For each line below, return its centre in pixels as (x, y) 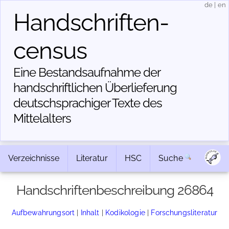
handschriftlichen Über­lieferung (95, 88)
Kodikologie (125, 212)
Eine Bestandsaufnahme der (87, 72)
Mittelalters (42, 118)
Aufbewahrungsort (43, 212)
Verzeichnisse (34, 158)
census (50, 51)
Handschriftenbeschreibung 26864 (114, 190)
